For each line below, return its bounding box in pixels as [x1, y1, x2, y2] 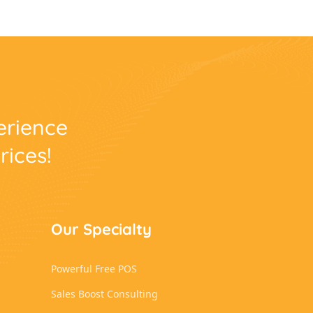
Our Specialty [51, 219, 152, 240]
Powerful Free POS [51, 262, 137, 276]
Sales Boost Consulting [51, 287, 158, 301]
